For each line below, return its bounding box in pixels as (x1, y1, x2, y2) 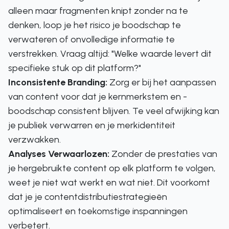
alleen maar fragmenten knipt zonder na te (8, 5, 188, 16)
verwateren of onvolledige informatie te (8, 34, 175, 45)
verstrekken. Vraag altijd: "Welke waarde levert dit (8, 48, 212, 59)
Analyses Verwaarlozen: (8, 148, 109, 159)
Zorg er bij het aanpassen (107, 77, 216, 88)
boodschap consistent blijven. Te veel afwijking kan (8, 105, 219, 117)
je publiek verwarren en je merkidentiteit (8, 120, 175, 131)
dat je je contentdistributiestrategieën (8, 191, 167, 202)
